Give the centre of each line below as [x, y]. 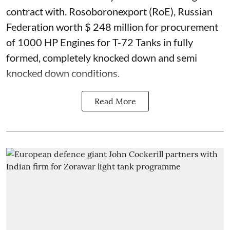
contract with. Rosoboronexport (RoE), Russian [109, 11]
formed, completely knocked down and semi [102, 57]
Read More [115, 101]
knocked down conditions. [63, 73]
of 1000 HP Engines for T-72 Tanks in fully [100, 42]
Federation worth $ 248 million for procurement [112, 26]
